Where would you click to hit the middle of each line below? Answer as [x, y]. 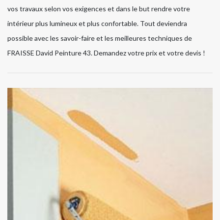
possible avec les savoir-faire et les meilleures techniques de [100, 38]
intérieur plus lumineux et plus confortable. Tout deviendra [97, 24]
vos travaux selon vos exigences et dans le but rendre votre [99, 9]
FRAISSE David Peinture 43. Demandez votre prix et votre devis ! [106, 53]
